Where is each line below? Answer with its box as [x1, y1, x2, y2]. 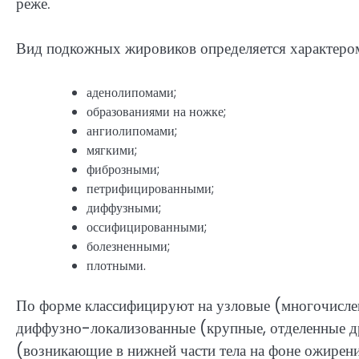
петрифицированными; [87, 179, 214, 198]
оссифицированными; [87, 217, 207, 236]
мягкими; [87, 140, 137, 159]
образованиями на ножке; [87, 102, 226, 121]
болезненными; [87, 236, 170, 256]
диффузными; [87, 198, 161, 217]
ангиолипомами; [87, 121, 177, 140]
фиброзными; [87, 159, 159, 179]
